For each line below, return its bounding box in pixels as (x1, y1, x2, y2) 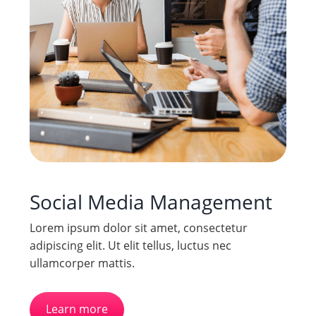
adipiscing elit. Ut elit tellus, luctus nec (29, 238, 231, 254)
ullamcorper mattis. (29, 255, 135, 272)
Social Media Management (29, 188, 272, 216)
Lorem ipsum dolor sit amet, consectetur (29, 220, 248, 236)
